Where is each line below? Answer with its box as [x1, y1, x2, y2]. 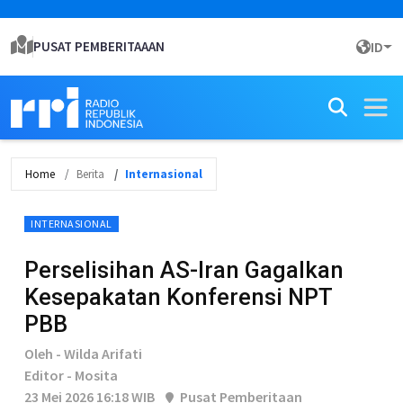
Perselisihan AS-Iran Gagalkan [24, 256, 344, 283]
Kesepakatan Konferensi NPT [24, 283, 332, 310]
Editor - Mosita [24, 366, 118, 384]
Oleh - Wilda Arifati [24, 345, 142, 363]
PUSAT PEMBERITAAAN [33, 38, 165, 55]
